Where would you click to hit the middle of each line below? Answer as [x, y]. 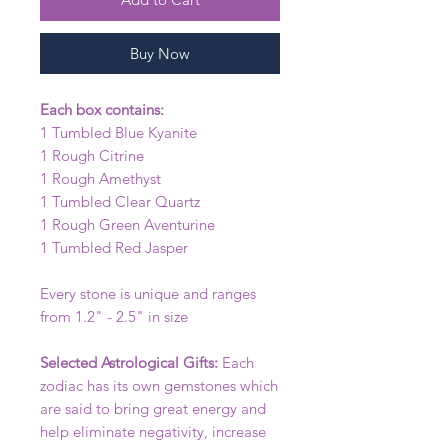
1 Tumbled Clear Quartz [120, 201]
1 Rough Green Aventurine [127, 224]
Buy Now [160, 53]
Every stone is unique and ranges [148, 293]
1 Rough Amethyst [100, 178]
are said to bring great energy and [153, 408]
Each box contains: [102, 109]
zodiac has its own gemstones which [159, 385]
